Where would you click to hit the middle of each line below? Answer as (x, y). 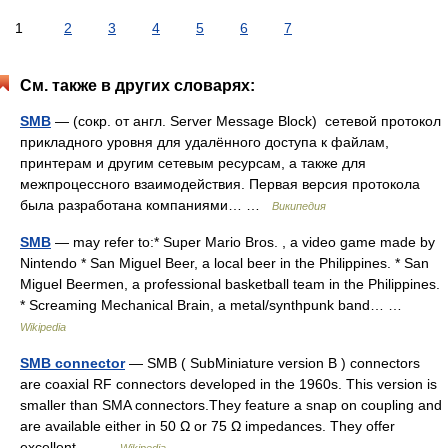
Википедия (299, 206)
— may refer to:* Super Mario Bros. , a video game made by (243, 242)
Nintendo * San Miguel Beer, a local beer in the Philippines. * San (224, 263)
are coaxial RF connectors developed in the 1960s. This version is (228, 384)
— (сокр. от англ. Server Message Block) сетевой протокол (246, 121)
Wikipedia (43, 327)
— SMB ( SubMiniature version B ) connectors (272, 363)
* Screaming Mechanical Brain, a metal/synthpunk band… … (215, 305)
